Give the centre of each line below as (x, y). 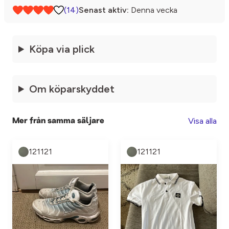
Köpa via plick (62, 49)
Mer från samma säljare (58, 121)
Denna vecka (153, 10)
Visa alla (202, 121)
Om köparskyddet (72, 89)
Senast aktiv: (104, 10)
